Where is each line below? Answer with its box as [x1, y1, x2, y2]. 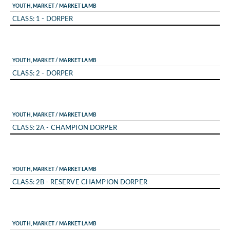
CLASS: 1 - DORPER [12, 13, 73, 23]
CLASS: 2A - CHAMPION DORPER [12, 122, 117, 131]
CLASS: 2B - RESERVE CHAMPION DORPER [12, 177, 147, 186]
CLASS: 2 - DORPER [12, 68, 73, 77]
